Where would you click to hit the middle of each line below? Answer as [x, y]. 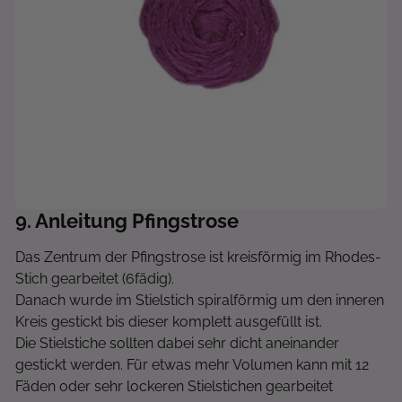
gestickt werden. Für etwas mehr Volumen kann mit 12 [192, 365]
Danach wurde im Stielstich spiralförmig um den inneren [200, 300]
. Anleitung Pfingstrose [133, 221]
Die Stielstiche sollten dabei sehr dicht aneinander [177, 343]
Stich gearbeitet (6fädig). [96, 279]
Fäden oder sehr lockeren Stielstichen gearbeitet [174, 386]
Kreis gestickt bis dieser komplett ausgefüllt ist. [170, 322]
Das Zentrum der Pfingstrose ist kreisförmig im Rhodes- [198, 257]
